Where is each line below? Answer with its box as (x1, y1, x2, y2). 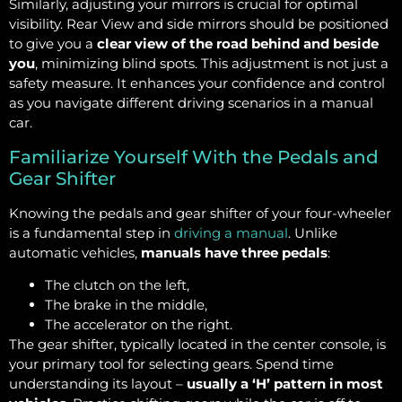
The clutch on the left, (45, 276, 189, 294)
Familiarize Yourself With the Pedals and (9, 145, 379, 168)
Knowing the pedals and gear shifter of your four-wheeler (9, 204, 391, 222)
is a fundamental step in (9, 223, 174, 241)
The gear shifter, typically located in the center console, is (9, 336, 386, 354)
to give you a (9, 35, 93, 53)
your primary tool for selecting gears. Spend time (9, 355, 334, 373)
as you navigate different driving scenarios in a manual (9, 94, 373, 112)
